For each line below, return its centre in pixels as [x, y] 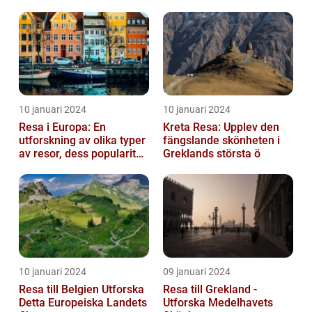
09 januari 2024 [197, 271]
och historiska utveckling [80, 166]
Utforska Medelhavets [218, 302]
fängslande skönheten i [221, 140]
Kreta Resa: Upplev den [221, 127]
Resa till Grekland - [210, 289]
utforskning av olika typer [82, 140]
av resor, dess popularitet [82, 153]
